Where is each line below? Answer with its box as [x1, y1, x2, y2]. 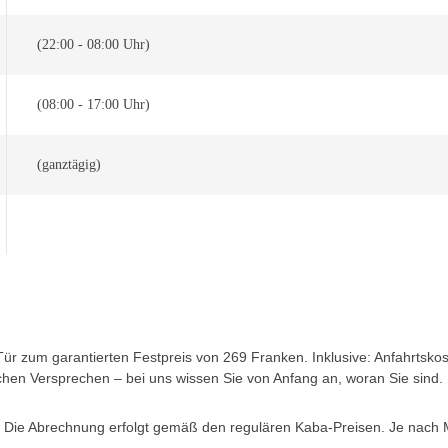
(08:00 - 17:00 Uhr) [37, 97, 150, 112]
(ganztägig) [37, 157, 101, 172]
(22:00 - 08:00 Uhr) [37, 37, 150, 52]
